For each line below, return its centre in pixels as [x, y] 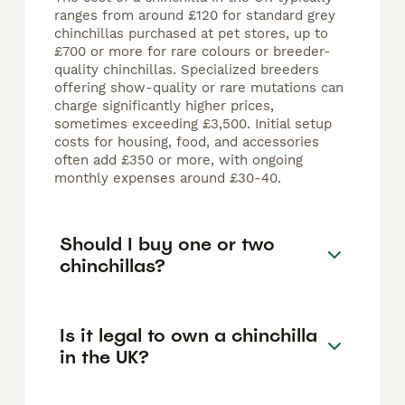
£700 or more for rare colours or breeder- [193, 52]
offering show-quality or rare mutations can [199, 88]
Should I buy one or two [167, 244]
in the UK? [104, 357]
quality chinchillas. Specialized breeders [187, 70]
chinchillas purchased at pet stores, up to [191, 34]
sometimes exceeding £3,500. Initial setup [193, 124]
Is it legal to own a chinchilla [188, 335]
